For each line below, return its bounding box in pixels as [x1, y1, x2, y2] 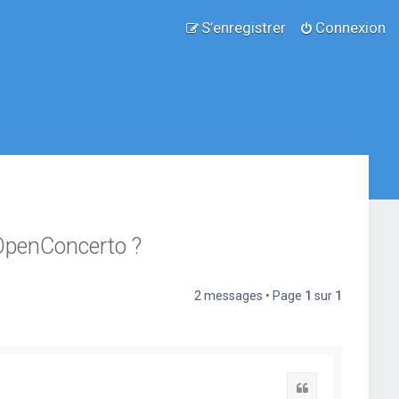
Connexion [315, 19, 386, 37]
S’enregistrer [201, 19, 286, 37]
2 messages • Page [194, 289, 305, 303]
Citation [309, 380, 354, 395]
